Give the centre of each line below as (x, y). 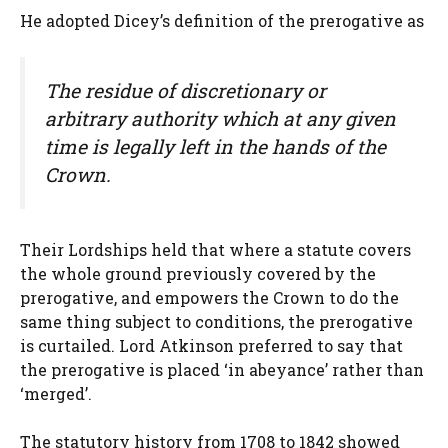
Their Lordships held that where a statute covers (215, 249)
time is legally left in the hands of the (215, 146)
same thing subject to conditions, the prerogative (216, 321)
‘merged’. (56, 393)
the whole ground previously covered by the (198, 273)
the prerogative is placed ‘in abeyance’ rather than (222, 369)
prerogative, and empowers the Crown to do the (209, 297)
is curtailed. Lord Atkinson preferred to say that (211, 345)
